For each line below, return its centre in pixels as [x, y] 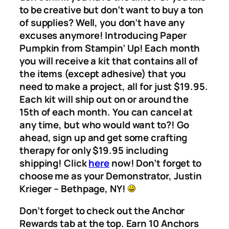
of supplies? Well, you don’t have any [102, 22]
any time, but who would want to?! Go [105, 124]
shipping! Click [54, 163]
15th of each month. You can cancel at [106, 112]
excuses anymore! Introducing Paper [103, 35]
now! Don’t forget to [155, 163]
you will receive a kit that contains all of [109, 61]
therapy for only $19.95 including [94, 150]
